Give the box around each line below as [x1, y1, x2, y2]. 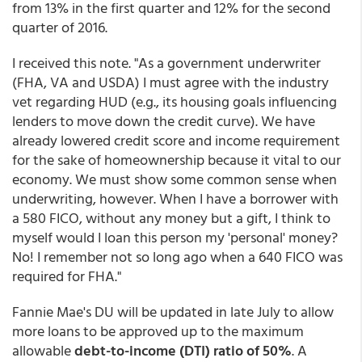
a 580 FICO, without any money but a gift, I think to [12, 207, 330, 229]
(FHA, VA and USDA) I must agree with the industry [12, 71, 329, 93]
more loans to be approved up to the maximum [12, 320, 304, 342]
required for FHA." [12, 265, 121, 287]
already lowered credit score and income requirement [12, 129, 340, 151]
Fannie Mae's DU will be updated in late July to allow [12, 301, 334, 322]
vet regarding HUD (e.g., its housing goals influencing [12, 90, 337, 112]
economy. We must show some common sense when [12, 168, 337, 190]
